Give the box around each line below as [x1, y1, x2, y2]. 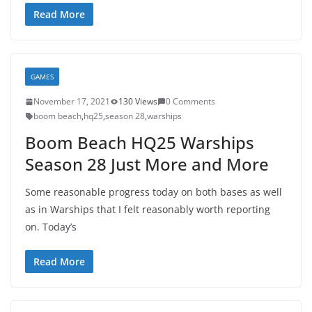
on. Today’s [25, 220, 77, 233]
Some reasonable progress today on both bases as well [25, 185, 282, 198]
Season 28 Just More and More [25, 153, 269, 175]
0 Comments [166, 95, 215, 107]
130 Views [118, 95, 157, 107]
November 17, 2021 [33, 95, 110, 107]
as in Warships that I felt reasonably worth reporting [25, 203, 270, 216]
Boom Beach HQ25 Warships [25, 131, 254, 154]
